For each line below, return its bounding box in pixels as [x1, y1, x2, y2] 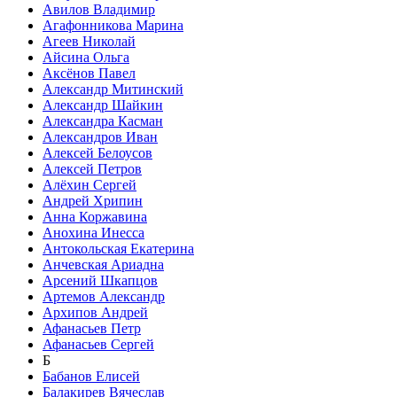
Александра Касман [43, 113, 163, 129]
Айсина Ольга [43, 50, 129, 66]
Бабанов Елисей [43, 369, 140, 385]
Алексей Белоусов [43, 145, 152, 161]
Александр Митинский [43, 82, 183, 97]
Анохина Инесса [43, 225, 144, 241]
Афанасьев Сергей [43, 337, 154, 353]
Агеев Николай [43, 34, 136, 50]
